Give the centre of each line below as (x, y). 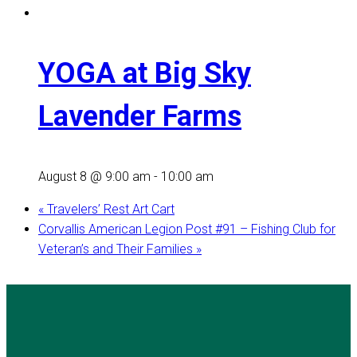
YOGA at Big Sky (145, 73)
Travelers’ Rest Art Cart (109, 209)
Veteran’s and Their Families (117, 249)
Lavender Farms (140, 116)
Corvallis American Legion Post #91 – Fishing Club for (187, 229)
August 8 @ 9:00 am (94, 176)
